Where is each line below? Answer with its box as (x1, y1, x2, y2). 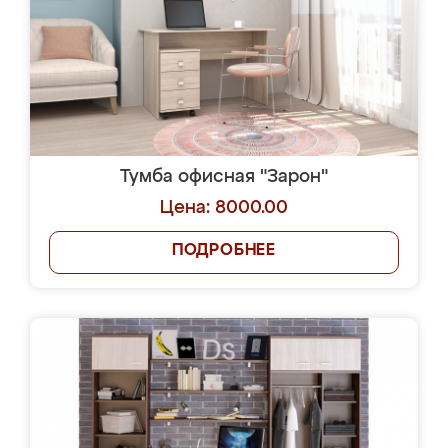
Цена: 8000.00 (160, 199, 288, 217)
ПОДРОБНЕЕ (171, 243, 277, 259)
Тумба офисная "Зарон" (120, 168, 328, 186)
